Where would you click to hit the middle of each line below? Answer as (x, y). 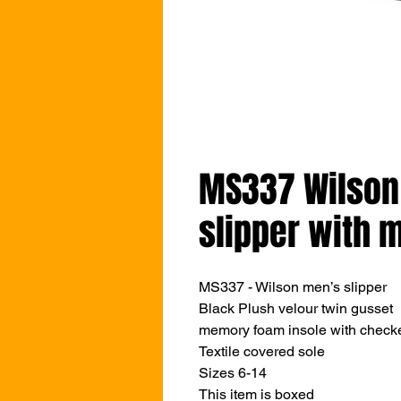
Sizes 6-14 (233, 372)
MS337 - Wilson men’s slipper (293, 286)
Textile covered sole (262, 351)
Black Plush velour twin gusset (296, 308)
